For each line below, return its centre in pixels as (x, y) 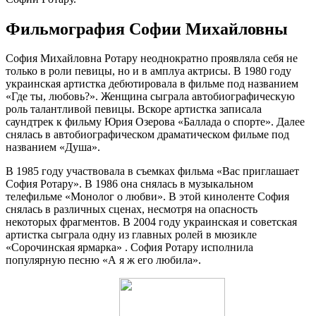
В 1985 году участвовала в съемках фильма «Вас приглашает (152, 171)
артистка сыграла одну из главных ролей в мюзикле (131, 235)
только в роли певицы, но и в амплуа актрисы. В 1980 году (148, 71)
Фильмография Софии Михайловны (147, 29)
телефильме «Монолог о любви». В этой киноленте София (147, 197)
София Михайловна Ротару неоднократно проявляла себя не (152, 59)
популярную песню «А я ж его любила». (103, 260)
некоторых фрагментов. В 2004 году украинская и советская (151, 222)
